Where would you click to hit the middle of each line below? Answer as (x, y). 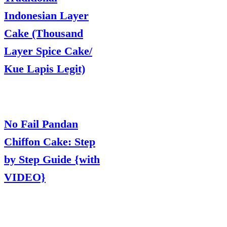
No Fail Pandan (41, 124)
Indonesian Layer (46, 15)
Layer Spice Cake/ (48, 51)
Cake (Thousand (44, 33)
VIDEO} (25, 177)
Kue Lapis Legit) (45, 68)
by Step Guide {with (52, 160)
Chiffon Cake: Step (50, 142)
